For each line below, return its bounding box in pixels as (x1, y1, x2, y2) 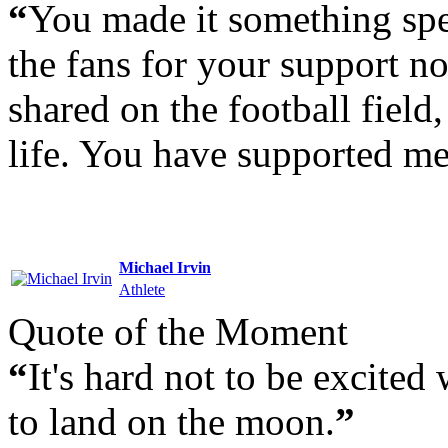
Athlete (119, 280, 165, 298)
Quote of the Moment (8, 309, 348, 353)
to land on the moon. (8, 399, 335, 443)
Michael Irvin (119, 258, 211, 276)
